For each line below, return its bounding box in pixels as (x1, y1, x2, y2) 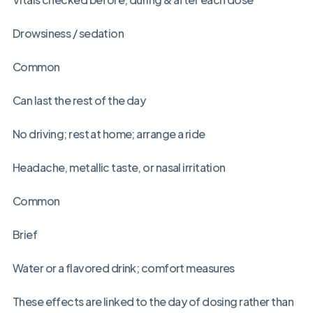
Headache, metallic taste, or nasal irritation (12, 160, 226, 175)
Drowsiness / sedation (12, 26, 124, 41)
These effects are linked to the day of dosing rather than (12, 294, 293, 310)
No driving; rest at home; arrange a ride (12, 126, 205, 142)
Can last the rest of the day (12, 93, 146, 108)
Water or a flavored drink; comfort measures (12, 261, 235, 276)
